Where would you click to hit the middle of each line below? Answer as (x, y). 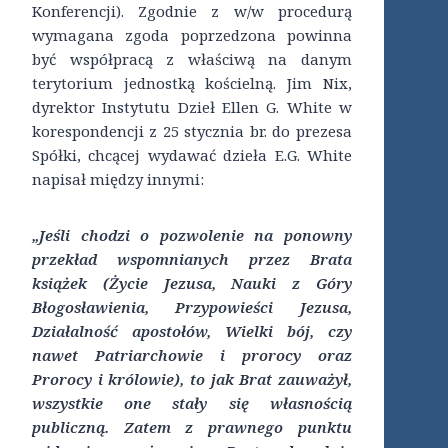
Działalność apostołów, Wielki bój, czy (192, 331)
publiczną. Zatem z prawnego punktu (192, 427)
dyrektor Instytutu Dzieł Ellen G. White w (192, 107)
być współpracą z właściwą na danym (192, 59)
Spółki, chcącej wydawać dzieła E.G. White (192, 155)
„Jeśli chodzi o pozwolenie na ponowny (192, 235)
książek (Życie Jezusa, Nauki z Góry (192, 283)
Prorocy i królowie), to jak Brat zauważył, (192, 379)
